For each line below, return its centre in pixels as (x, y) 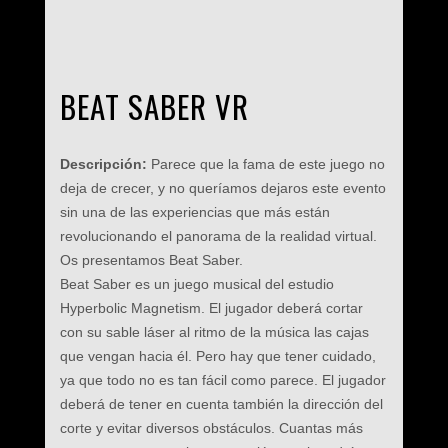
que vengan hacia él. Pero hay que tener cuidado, (217, 356)
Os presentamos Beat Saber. (151, 260)
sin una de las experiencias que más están (194, 212)
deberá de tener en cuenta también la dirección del (223, 404)
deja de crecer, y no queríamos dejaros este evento (222, 188)
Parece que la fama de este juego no (267, 164)
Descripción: (105, 164)
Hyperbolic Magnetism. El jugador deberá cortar (211, 308)
